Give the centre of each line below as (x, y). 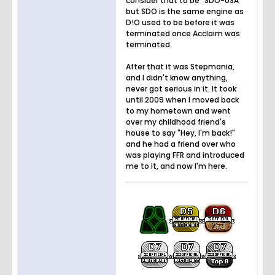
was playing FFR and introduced (185, 155)
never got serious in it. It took (181, 88)
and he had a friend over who (181, 144)
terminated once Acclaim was (183, 33)
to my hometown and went (178, 110)
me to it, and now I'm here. (176, 166)
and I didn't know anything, (177, 77)
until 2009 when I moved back (182, 99)
